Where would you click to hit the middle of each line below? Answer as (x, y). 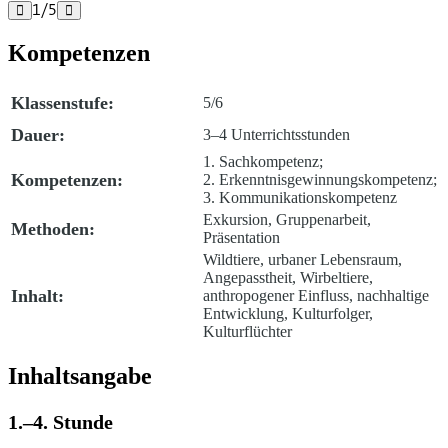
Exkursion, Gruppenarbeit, (287, 220)
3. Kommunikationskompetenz (300, 198)
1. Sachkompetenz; (263, 162)
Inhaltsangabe (80, 376)
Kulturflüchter (247, 332)
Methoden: (53, 229)
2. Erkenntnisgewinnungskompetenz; (320, 180)
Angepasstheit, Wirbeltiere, (288, 278)
